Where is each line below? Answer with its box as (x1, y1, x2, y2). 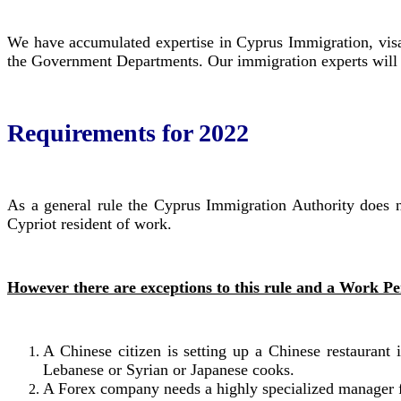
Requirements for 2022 (7, 118, 249, 147)
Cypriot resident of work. (7, 214, 172, 233)
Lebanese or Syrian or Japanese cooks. (43, 360, 294, 379)
